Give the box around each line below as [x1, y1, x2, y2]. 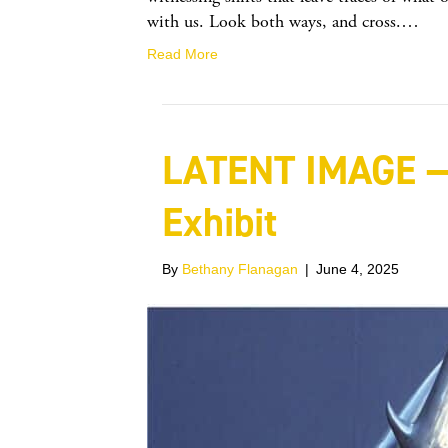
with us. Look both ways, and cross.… [147, 10, 419, 33]
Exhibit [162, 196, 277, 249]
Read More [147, 46, 218, 62]
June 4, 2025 [316, 261, 399, 277]
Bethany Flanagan [182, 261, 298, 277]
